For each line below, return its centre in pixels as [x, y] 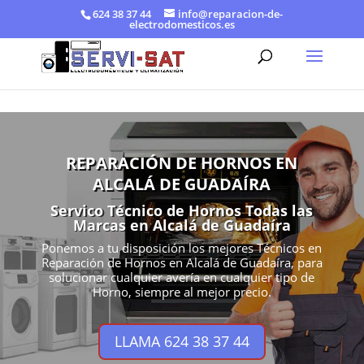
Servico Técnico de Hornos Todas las [182, 210]
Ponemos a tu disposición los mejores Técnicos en [182, 248]
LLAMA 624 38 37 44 [182, 342]
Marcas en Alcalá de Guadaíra [182, 225]
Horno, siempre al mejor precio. [182, 292]
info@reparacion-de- [231, 13]
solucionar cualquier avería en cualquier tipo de [182, 277]
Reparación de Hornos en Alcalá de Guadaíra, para [182, 262]
